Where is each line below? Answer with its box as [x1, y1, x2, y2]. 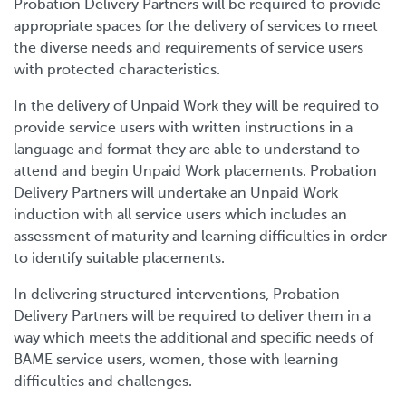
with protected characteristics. [14, 63, 220, 78]
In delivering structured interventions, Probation [14, 287, 340, 303]
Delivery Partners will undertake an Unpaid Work [14, 186, 338, 201]
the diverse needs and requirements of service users [14, 41, 363, 56]
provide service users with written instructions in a [14, 121, 353, 136]
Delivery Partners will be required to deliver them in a [14, 309, 371, 324]
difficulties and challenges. [14, 374, 192, 390]
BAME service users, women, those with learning [14, 353, 338, 368]
